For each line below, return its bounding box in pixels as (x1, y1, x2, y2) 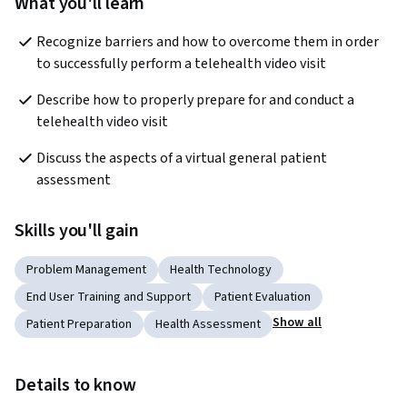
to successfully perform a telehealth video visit (36, 54, 329, 74)
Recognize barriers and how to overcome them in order (36, 32, 379, 53)
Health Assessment (155, 315, 261, 334)
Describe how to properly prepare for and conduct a (36, 90, 354, 111)
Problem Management (26, 261, 146, 280)
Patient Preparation (26, 315, 132, 334)
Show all (273, 313, 323, 333)
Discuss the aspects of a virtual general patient (36, 148, 327, 169)
